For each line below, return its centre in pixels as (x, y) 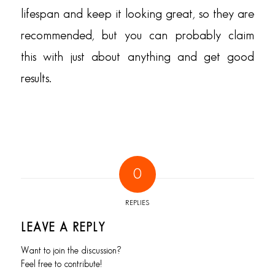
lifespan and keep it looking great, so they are (137, 14)
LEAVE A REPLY (63, 228)
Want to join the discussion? (71, 251)
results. (36, 78)
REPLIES (137, 203)
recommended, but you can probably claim (137, 35)
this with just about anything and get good (137, 57)
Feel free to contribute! (61, 265)
